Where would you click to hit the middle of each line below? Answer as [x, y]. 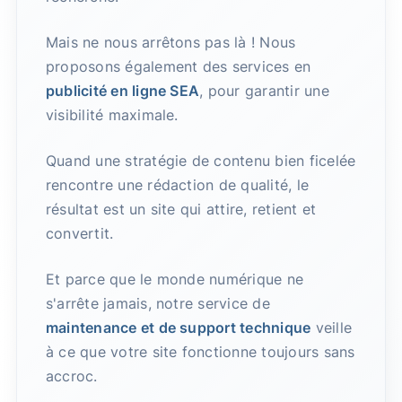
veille [331, 328]
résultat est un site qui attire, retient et [181, 210]
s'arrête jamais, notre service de [157, 304]
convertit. [79, 234]
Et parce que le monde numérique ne [175, 280]
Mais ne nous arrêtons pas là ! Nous [170, 43]
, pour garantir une [264, 91]
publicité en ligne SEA [122, 91]
